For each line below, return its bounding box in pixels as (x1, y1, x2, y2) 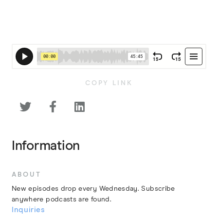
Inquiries (12, 206, 45, 214)
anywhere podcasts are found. (12, 196, 111, 203)
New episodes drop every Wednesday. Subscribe (12, 185, 175, 193)
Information (12, 139, 80, 153)
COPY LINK (85, 79, 133, 87)
